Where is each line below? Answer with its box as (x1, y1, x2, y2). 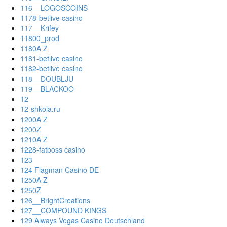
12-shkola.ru (20, 104, 60, 115)
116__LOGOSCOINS (20, 3, 88, 13)
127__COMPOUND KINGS (20, 205, 106, 216)
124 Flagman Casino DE (20, 165, 99, 175)
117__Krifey (20, 23, 59, 33)
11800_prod (20, 33, 59, 44)
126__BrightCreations (20, 195, 90, 206)
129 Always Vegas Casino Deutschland (20, 215, 145, 226)
